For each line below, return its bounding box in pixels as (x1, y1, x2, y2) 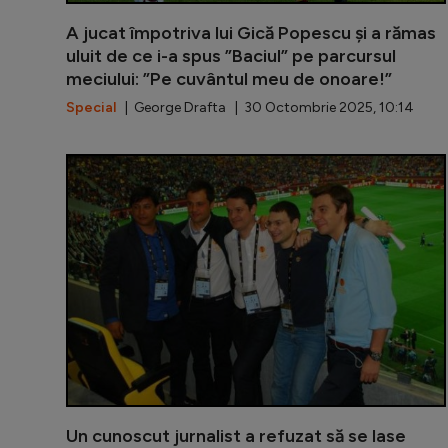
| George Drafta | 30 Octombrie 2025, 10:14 (116, 98, 414, 116)
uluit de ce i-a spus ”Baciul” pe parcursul (66, 44, 396, 67)
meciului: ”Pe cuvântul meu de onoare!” (66, 67, 392, 90)
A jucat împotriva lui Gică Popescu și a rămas (66, 21, 436, 44)
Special (66, 98, 116, 116)
